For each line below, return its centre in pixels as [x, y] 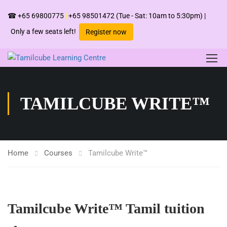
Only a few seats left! [43, 31]
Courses [58, 153]
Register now [106, 32]
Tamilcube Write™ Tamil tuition [106, 209]
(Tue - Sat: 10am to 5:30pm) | [161, 16]
